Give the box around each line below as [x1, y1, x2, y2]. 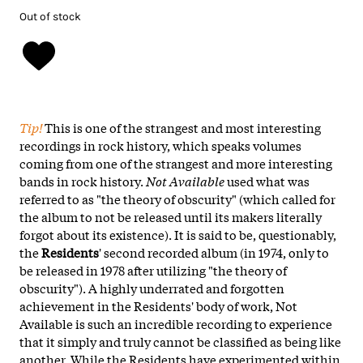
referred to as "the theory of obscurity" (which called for [19, 189, 335, 207]
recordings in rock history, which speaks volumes [19, 135, 301, 154]
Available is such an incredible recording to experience [19, 314, 332, 332]
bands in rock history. [19, 171, 146, 190]
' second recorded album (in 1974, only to [99, 242, 329, 261]
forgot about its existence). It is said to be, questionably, [19, 224, 336, 243]
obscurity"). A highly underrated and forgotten [19, 278, 284, 297]
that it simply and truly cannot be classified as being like [19, 331, 341, 350]
